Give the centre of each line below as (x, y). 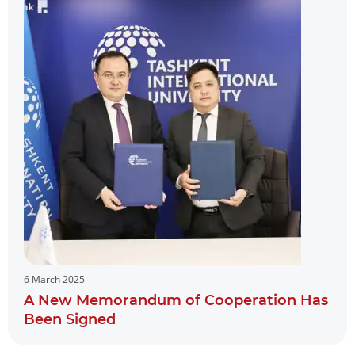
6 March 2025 (54, 280)
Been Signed (70, 320)
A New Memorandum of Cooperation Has (176, 301)
